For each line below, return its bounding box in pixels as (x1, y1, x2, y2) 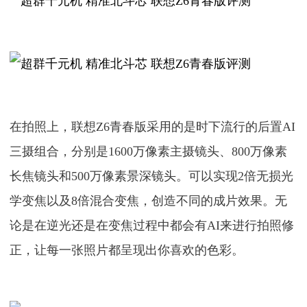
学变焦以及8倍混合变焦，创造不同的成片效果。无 (10, 194, 288, 208)
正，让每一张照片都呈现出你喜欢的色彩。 (10, 243, 245, 257)
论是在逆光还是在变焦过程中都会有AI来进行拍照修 (10, 219, 295, 232)
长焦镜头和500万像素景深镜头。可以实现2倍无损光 (10, 169, 294, 183)
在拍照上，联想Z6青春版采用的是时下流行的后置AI (10, 120, 296, 134)
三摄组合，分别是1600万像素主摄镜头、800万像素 (10, 145, 288, 158)
